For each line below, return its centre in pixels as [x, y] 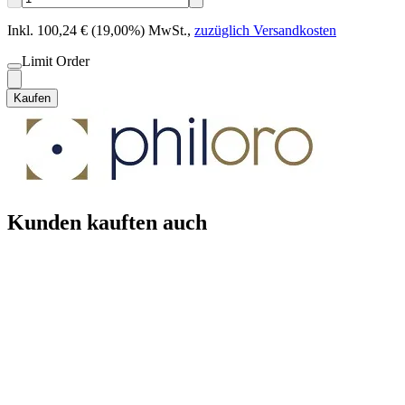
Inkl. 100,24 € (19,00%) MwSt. [97, 31]
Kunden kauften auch [107, 222]
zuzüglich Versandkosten [265, 31]
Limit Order [56, 61]
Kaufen [32, 99]
